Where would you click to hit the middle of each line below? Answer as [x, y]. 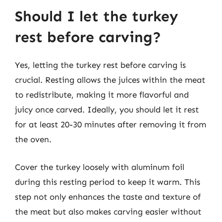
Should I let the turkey [96, 16]
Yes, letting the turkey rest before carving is [100, 65]
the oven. [33, 139]
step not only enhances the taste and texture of [108, 196]
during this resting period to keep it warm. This [108, 182]
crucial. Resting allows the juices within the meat [110, 80]
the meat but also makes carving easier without [108, 211]
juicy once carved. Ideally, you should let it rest [107, 110]
